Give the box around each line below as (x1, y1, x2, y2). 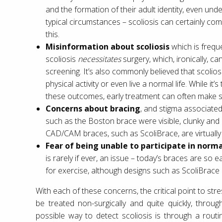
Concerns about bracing (46, 103, 140, 114)
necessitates (78, 53, 123, 64)
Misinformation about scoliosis (46, 41, 169, 52)
